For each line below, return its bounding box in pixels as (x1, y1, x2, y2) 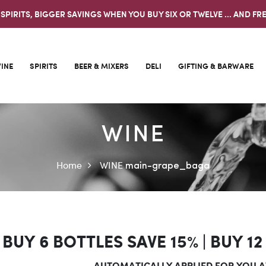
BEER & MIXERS (74, 59, 129, 71)
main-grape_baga (125, 161, 210, 171)
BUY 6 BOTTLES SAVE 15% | (2, 234, 211, 252)
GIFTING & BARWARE (178, 59, 254, 71)
